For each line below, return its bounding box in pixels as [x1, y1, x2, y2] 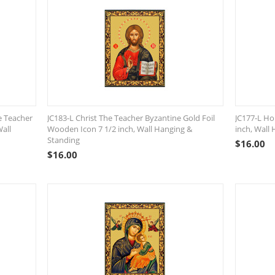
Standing [47, 134, 80, 145]
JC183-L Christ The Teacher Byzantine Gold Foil [47, 112, 215, 123]
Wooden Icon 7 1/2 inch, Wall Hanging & [47, 123, 193, 134]
